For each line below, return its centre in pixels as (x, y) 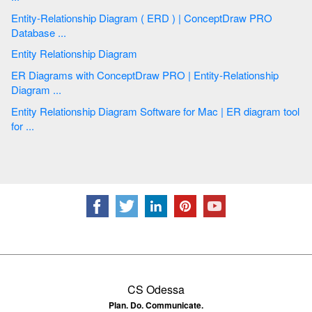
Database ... (63, 32)
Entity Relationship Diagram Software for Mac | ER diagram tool (76, 111)
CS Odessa (156, 289)
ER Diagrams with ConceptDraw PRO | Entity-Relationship (44, 75)
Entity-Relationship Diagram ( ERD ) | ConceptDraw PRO (76, 17)
